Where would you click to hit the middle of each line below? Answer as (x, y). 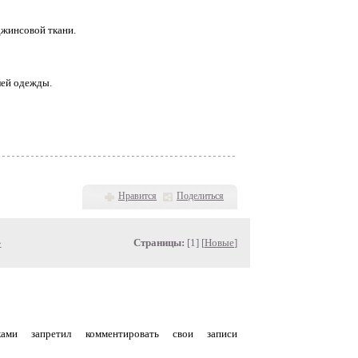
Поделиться (200, 196)
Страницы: (159, 243)
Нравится (137, 196)
